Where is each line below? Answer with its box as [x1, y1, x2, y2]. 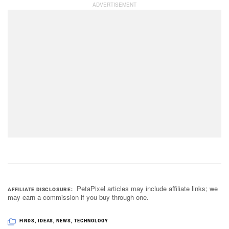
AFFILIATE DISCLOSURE [8, 186, 72, 192]
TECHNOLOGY [74, 218, 108, 223]
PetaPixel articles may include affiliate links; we [77, 183, 218, 193]
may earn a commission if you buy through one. [8, 192, 149, 202]
